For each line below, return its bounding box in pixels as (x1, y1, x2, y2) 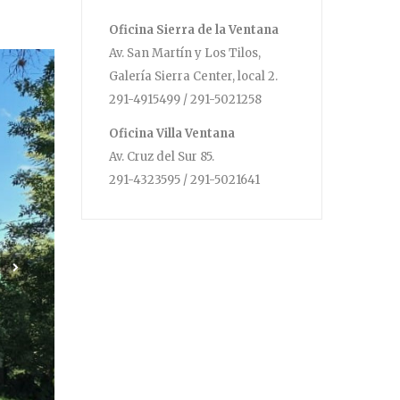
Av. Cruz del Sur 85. (109, 148, 214, 164)
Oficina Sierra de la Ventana (109, 22, 279, 37)
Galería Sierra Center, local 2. (109, 69, 278, 84)
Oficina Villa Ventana (109, 125, 235, 141)
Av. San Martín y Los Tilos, (109, 46, 261, 61)
